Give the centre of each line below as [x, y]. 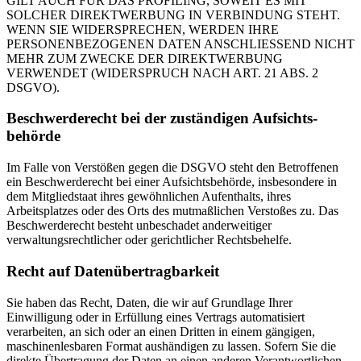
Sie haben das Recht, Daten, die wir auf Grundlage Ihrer [149, 302]
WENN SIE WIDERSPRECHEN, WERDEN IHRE [143, 29]
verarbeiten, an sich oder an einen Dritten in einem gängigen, [161, 331]
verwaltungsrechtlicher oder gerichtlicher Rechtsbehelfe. [149, 240]
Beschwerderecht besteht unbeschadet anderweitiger [139, 226]
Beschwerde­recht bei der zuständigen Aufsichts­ [162, 118]
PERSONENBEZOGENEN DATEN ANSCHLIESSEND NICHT [180, 44]
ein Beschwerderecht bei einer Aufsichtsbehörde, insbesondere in [172, 182]
